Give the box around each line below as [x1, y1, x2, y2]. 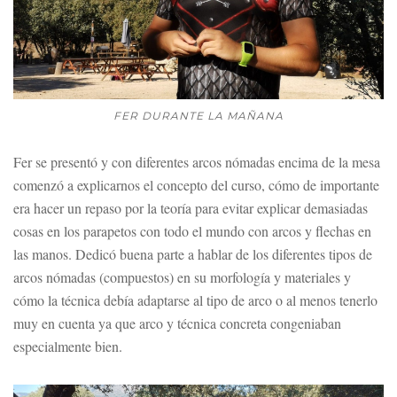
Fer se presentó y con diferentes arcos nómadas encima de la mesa [13, 152, 380, 171]
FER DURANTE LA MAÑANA [113, 108, 284, 122]
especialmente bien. [13, 336, 122, 355]
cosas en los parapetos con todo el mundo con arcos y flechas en [13, 221, 371, 240]
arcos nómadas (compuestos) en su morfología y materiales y [13, 267, 351, 286]
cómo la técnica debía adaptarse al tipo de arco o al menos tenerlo [13, 290, 378, 309]
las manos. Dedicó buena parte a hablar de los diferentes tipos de [13, 244, 372, 263]
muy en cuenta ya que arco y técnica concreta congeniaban [13, 313, 341, 332]
